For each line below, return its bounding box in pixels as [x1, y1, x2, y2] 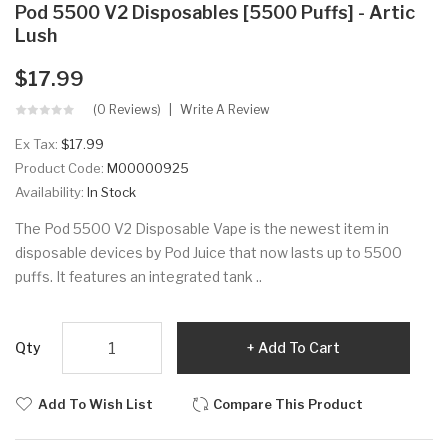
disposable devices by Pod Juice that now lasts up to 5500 [15, 244, 402, 262]
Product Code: [15, 160, 107, 177]
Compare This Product [213, 396, 363, 413]
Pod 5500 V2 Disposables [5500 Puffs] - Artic [15, 2, 415, 24]
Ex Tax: [15, 136, 61, 153]
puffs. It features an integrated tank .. [15, 268, 262, 286]
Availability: [15, 184, 87, 201]
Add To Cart [258, 339, 340, 357]
